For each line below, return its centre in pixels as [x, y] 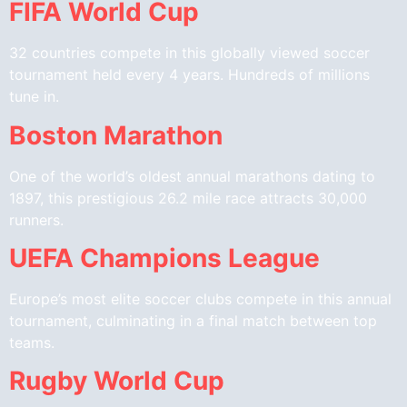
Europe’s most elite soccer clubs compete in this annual [200, 299]
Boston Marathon [116, 135]
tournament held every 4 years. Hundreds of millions [189, 75]
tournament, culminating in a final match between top [193, 321]
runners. [36, 219]
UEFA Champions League [164, 258]
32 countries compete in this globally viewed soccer [189, 53]
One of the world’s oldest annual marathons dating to [192, 176]
